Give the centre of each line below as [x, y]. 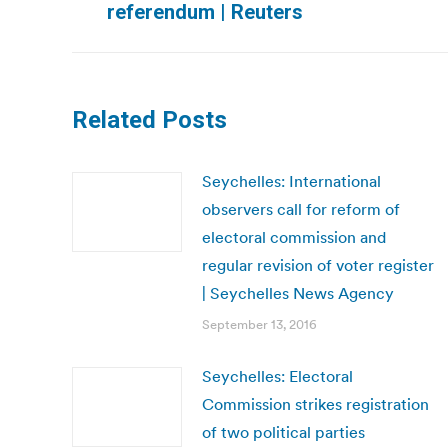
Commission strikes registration [315, 404]
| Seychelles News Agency [298, 293]
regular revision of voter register [318, 265]
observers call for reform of [301, 209]
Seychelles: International [291, 181]
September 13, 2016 [259, 324]
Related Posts [149, 120]
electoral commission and [294, 237]
